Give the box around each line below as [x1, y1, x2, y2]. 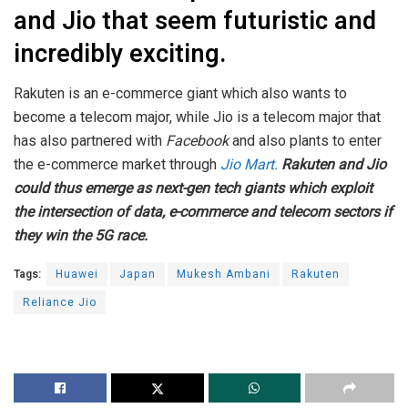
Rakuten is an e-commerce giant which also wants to [14, 85, 347, 103]
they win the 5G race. [14, 227, 155, 245]
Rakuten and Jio [281, 156, 386, 174]
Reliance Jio [23, 294, 97, 311]
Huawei [56, 266, 98, 283]
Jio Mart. [220, 156, 278, 174]
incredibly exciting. [14, 35, 232, 72]
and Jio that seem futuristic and [14, 2, 376, 39]
